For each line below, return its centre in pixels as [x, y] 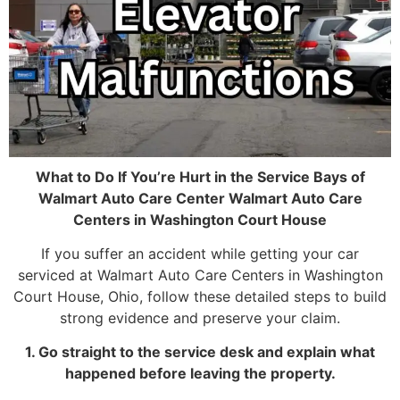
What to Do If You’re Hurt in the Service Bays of [200, 176]
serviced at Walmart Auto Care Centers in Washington [200, 275]
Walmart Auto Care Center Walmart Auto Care [200, 198]
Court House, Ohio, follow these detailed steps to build [200, 296]
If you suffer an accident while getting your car [200, 253]
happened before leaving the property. [200, 374]
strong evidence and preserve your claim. [200, 317]
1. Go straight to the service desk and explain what [200, 352]
